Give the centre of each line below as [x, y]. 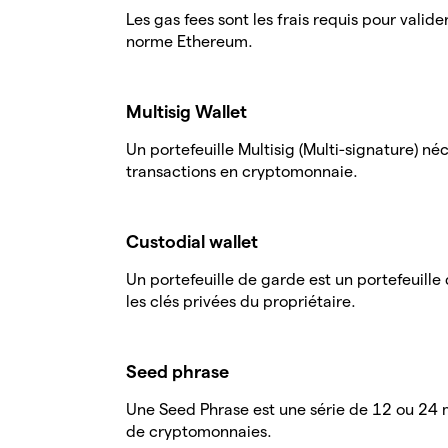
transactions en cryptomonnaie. [242, 171]
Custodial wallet [192, 241]
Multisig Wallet [186, 111]
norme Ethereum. [189, 41]
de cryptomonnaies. [199, 431]
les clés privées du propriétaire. [241, 301]
